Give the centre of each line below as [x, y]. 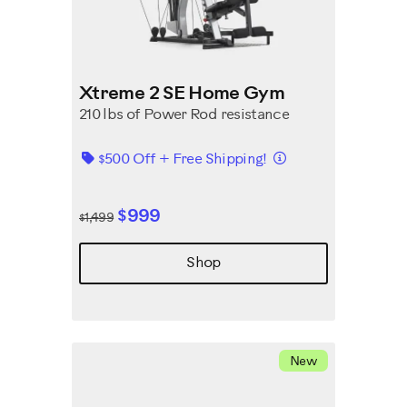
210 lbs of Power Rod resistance [184, 115]
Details [308, 157]
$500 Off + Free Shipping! [184, 159]
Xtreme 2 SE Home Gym [182, 94]
